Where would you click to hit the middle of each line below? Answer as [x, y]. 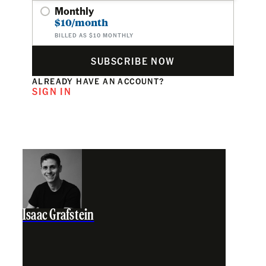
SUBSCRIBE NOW [133, 61]
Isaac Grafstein [58, 216]
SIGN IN [52, 91]
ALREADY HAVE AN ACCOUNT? [98, 80]
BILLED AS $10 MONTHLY [94, 35]
